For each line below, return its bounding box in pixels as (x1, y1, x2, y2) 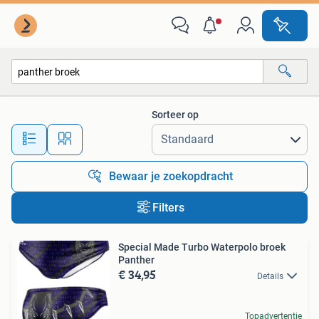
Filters (152, 201, 184, 214)
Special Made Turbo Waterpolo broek (118, 241, 286, 253)
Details (257, 271, 283, 281)
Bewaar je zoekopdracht (109, 169, 233, 183)
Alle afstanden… (115, 127, 185, 139)
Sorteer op (152, 109, 199, 120)
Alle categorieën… (26, 96, 103, 108)
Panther (118, 254, 155, 266)
